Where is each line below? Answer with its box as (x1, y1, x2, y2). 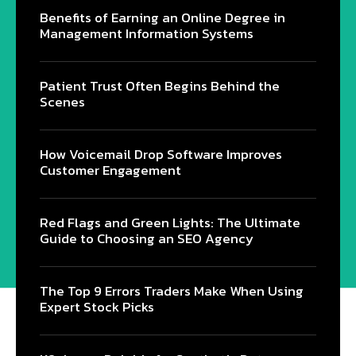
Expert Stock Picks (40, 296, 154, 317)
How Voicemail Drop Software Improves (40, 144, 282, 164)
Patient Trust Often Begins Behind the (40, 75, 280, 96)
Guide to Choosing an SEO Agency (40, 228, 253, 249)
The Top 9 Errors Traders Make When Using (40, 281, 304, 301)
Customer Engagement (40, 160, 181, 180)
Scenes (40, 91, 85, 112)
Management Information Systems (40, 23, 253, 44)
